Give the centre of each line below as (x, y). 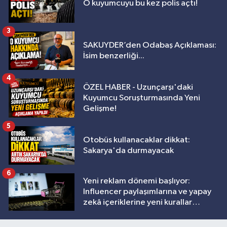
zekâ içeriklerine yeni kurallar (138, 203)
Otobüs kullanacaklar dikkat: (137, 140)
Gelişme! (100, 109)
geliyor (97, 213)
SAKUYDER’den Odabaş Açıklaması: (150, 45)
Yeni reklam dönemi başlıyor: (137, 181)
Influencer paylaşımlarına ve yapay (147, 192)
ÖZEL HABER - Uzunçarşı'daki (138, 88)
